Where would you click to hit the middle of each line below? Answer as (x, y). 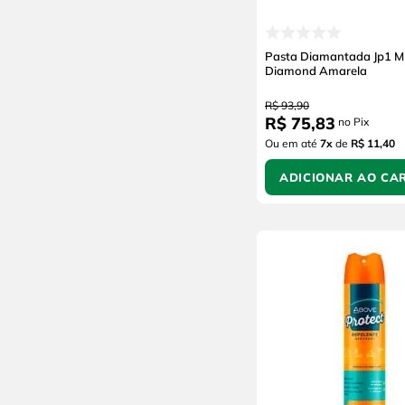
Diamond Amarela (316, 70)
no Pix (352, 121)
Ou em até (292, 143)
